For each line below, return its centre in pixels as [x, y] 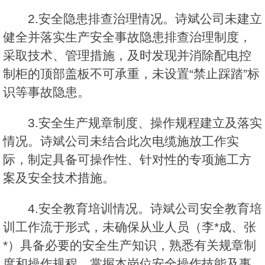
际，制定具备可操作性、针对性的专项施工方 [127, 160]
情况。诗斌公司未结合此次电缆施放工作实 [121, 141]
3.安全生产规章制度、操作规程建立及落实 [145, 123]
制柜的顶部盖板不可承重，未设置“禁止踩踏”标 [131, 74]
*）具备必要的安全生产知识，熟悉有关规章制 [130, 245]
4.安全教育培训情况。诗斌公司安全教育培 [145, 209]
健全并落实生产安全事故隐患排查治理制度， [127, 37]
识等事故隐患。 [46, 92]
